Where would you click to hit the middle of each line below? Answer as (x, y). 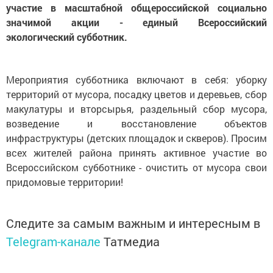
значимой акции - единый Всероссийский (136, 22)
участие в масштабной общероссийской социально (136, 8)
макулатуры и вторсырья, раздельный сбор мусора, (136, 109)
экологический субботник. (67, 37)
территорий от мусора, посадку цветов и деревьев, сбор (136, 94)
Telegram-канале (53, 241)
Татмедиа (132, 241)
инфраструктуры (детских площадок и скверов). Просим (136, 138)
